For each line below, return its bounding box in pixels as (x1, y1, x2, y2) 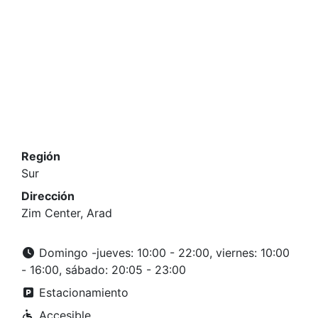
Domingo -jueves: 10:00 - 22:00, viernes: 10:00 (35, 246, 290, 260)
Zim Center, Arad (21, 206, 112, 220)
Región (21, 149, 60, 163)
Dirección (21, 189, 75, 203)
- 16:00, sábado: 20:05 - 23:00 (21, 263, 186, 277)
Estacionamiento (35, 285, 128, 300)
